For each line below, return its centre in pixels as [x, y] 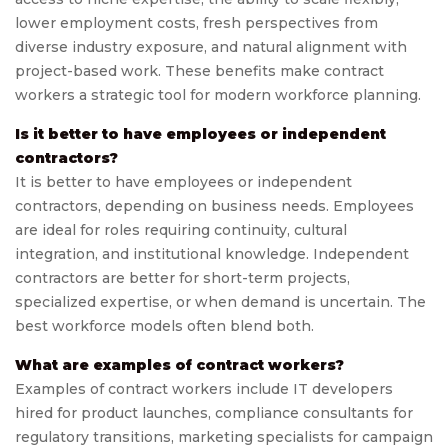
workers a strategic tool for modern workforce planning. [218, 95]
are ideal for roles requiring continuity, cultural [181, 230]
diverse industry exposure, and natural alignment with [211, 47]
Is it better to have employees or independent [200, 134]
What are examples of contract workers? [179, 365]
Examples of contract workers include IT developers [204, 389]
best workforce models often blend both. [164, 326]
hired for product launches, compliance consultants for [214, 413]
